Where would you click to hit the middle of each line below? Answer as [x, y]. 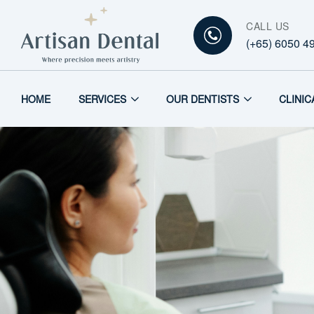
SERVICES [102, 99]
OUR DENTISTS [203, 99]
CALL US [268, 26]
